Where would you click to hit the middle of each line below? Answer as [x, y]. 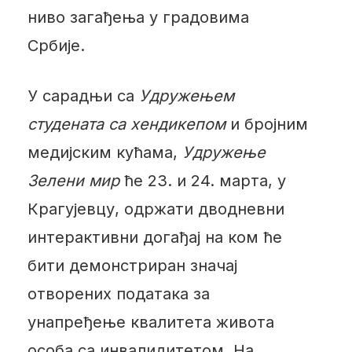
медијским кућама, [104, 152]
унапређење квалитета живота [150, 322]
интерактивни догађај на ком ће [154, 237]
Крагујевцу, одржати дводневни [156, 209]
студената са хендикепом [126, 124]
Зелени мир [73, 180]
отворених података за [118, 293]
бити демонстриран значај [132, 265]
